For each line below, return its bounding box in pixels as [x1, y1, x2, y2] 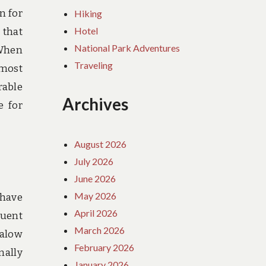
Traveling [74, 59, 113, 71]
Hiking [74, 7, 103, 19]
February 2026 [74, 241, 135, 253]
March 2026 [74, 224, 125, 236]
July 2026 [74, 155, 114, 167]
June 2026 [74, 172, 116, 184]
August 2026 [74, 138, 127, 150]
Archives [62, 94, 129, 115]
